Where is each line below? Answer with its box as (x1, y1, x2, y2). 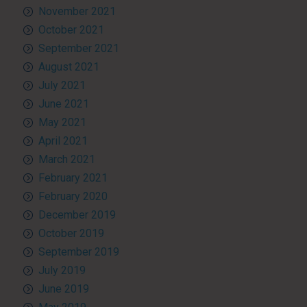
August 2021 (38, 60, 99, 73)
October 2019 (38, 226, 104, 240)
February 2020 (38, 189, 108, 203)
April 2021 (38, 134, 88, 147)
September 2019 (38, 245, 119, 258)
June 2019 (38, 282, 89, 295)
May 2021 (38, 115, 86, 129)
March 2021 (38, 152, 95, 166)
